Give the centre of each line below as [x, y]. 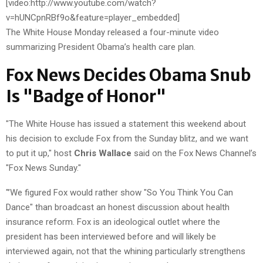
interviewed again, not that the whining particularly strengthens [126, 251]
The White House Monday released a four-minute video [112, 32]
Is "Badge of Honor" [86, 96]
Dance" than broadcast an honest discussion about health [118, 207]
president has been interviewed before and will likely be [111, 236]
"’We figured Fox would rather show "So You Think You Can [119, 192]
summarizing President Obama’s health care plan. [101, 47]
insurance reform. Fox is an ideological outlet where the [113, 222]
